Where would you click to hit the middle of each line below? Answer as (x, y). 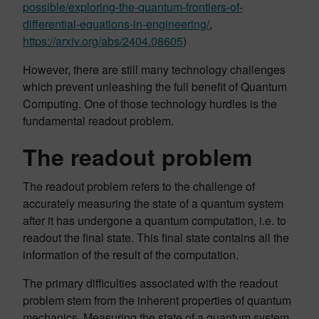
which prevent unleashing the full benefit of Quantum (155, 87)
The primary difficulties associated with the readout (150, 283)
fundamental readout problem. (98, 121)
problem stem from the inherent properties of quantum (157, 300)
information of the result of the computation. (131, 255)
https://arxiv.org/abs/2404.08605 (103, 41)
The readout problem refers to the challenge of (139, 186)
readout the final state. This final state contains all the (156, 237)
